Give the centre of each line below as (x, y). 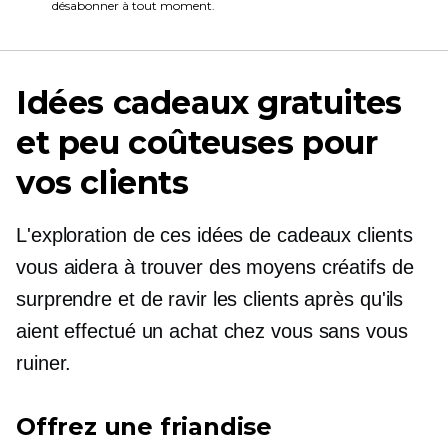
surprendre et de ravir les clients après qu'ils (210, 299)
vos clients (102, 182)
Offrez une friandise (144, 426)
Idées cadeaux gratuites (209, 102)
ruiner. (44, 363)
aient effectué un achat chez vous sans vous (212, 331)
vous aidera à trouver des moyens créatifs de (215, 267)
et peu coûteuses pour (197, 142)
